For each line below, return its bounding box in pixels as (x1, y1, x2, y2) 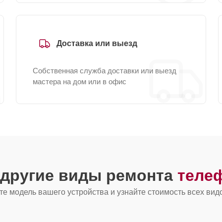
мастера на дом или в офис (33, 77, 126, 86)
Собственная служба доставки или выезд (33, 66, 176, 75)
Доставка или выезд (56, 39, 137, 48)
